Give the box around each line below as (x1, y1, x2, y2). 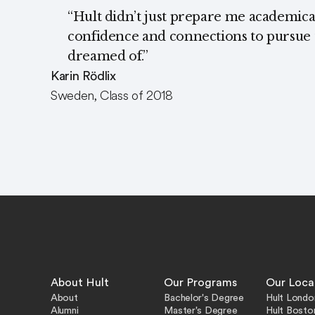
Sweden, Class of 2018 (51, 89, 173, 103)
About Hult (51, 276, 109, 289)
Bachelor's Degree (164, 292, 244, 303)
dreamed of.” (67, 49, 148, 64)
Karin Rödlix (51, 69, 116, 83)
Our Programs (164, 276, 238, 289)
